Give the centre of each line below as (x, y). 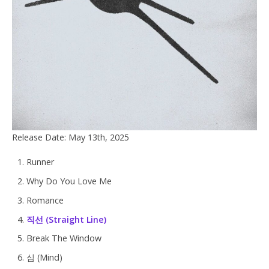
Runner (40, 162)
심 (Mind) (44, 258)
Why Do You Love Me (69, 181)
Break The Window (64, 238)
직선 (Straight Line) (66, 219)
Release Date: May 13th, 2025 (71, 137)
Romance (45, 200)
